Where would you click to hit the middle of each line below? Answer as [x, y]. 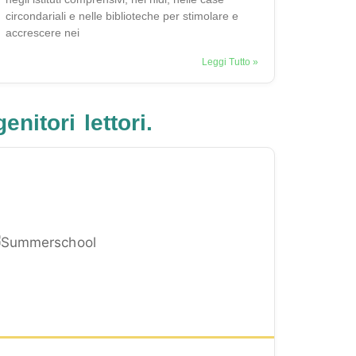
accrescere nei [43, 33]
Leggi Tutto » [230, 62]
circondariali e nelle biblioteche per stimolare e [122, 16]
